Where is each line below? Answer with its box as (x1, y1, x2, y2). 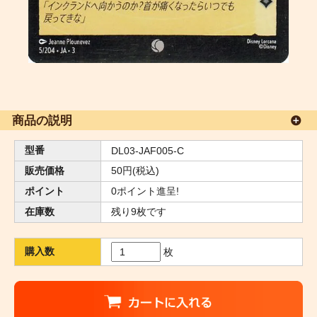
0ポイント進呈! (111, 185, 179, 197)
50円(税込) (111, 164, 159, 176)
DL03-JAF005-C (111, 144, 184, 156)
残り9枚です (111, 205, 166, 217)
